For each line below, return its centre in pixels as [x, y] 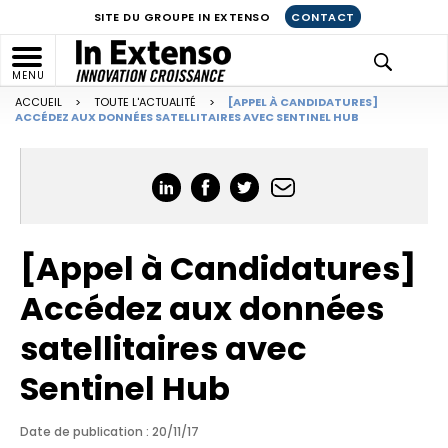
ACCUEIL [38, 102]
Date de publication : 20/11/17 [109, 431]
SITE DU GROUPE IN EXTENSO [181, 17]
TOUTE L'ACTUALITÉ [145, 102]
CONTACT [323, 17]
